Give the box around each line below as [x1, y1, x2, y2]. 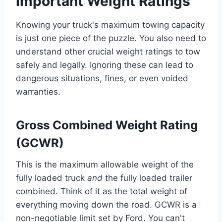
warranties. [16, 86, 60, 97]
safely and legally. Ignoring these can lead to [16, 59, 193, 70]
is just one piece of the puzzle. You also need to [16, 33, 206, 43]
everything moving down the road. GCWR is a [16, 199, 197, 210]
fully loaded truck [16, 172, 87, 183]
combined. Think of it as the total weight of [16, 186, 187, 196]
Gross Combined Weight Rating [16, 117, 198, 132]
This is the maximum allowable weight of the [16, 159, 194, 169]
